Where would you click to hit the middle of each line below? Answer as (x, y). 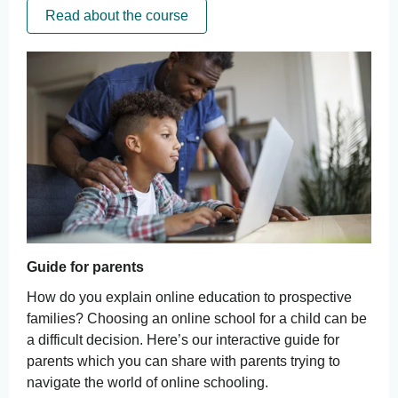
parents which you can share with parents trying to (183, 361)
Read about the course (117, 16)
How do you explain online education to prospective (189, 297)
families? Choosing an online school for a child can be (197, 318)
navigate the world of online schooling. (147, 382)
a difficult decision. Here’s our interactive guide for (183, 340)
